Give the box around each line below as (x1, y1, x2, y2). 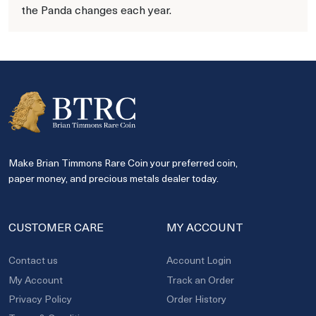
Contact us (8, 253, 58, 267)
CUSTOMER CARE (8, 219, 104, 235)
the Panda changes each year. (21, 1, 171, 17)
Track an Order (166, 272, 234, 286)
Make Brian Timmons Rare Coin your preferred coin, (8, 156, 238, 170)
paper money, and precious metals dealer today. (8, 171, 219, 186)
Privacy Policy (8, 291, 72, 305)
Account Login (166, 253, 231, 267)
